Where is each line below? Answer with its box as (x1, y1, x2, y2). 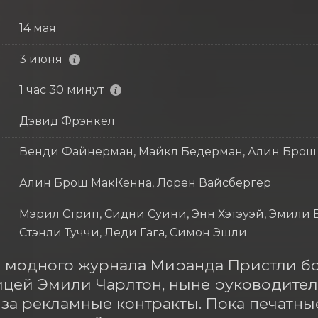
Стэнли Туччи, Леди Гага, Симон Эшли (18, 225, 247, 239)
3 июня (18, 52, 62, 66)
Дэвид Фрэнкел (18, 114, 115, 128)
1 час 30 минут (18, 83, 104, 97)
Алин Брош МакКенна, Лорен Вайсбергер (18, 175, 271, 190)
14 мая (18, 21, 56, 35)
